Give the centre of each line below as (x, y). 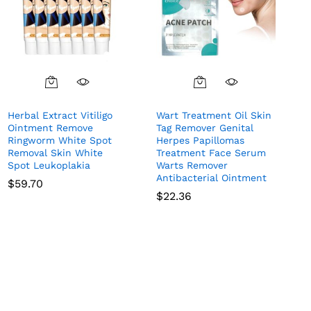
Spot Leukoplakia (49, 166)
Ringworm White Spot (60, 141)
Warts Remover (192, 166)
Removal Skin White (55, 153)
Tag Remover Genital (205, 128)
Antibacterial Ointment (211, 178)
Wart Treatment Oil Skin (214, 116)
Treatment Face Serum (211, 153)
